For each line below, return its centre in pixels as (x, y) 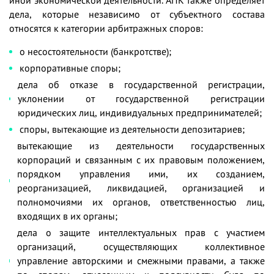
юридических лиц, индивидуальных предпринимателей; (139, 112)
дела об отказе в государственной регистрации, (141, 84)
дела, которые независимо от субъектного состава (137, 14)
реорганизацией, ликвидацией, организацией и (141, 187)
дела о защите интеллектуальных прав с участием (141, 232)
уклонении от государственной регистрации (141, 98)
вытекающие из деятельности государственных (141, 145)
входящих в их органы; (68, 216)
